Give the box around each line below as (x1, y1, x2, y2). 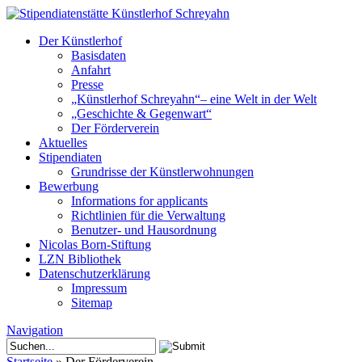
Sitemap (71, 296, 112, 309)
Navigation (6, 323, 63, 337)
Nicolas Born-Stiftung (39, 238, 151, 251)
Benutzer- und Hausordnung (71, 223, 217, 237)
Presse (71, 78, 103, 91)
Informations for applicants (71, 194, 208, 208)
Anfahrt (71, 63, 111, 77)
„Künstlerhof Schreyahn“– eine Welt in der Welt (71, 92, 317, 106)
